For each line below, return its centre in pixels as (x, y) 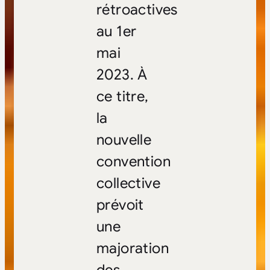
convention (133, 162)
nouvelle (124, 140)
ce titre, (122, 97)
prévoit (120, 205)
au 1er (116, 32)
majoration (132, 249)
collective (128, 184)
